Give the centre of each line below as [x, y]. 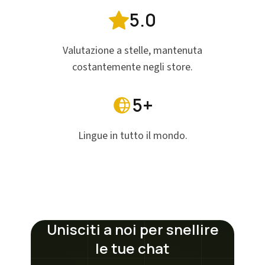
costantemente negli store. [132, 67]
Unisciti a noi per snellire [132, 229]
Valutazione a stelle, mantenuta [132, 51]
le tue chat [132, 248]
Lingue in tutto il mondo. [132, 136]
